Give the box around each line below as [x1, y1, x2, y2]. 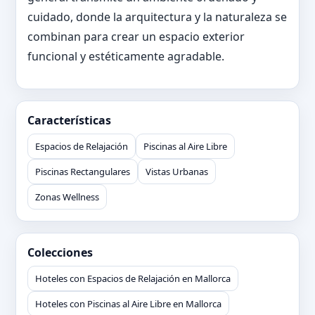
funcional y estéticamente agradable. [27, 49, 224, 64]
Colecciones [27, 245, 93, 260]
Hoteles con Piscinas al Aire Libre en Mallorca [35, 297, 221, 310]
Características [27, 112, 111, 128]
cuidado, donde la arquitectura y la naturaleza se [27, 9, 287, 25]
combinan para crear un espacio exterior [27, 29, 245, 44]
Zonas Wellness [35, 191, 99, 203]
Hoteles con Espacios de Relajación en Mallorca [35, 272, 231, 285]
